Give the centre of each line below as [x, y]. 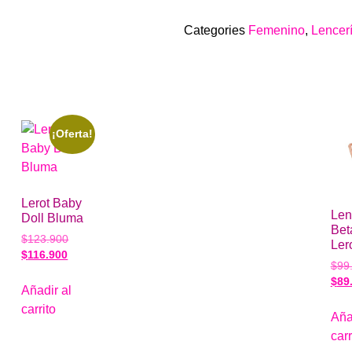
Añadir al [47, 290]
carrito [39, 309]
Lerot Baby [52, 203]
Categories [214, 30]
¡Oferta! [73, 134]
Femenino [277, 30]
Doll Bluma [53, 218]
